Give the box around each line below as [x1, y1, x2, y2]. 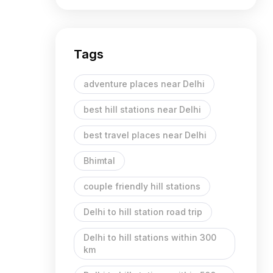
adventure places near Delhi [83, 79, 205, 89]
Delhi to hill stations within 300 [83, 232, 216, 243]
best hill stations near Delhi [83, 104, 201, 115]
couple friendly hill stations [83, 181, 200, 191]
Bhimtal [83, 155, 115, 166]
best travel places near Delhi [83, 130, 207, 140]
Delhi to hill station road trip [83, 207, 202, 217]
